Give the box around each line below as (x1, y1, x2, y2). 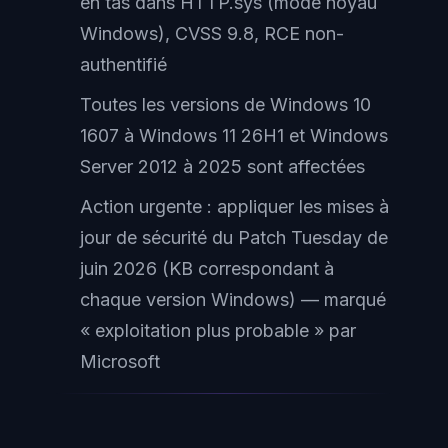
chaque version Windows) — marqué (80, 289, 386, 310)
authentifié (80, 54, 167, 75)
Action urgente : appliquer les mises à (80, 196, 389, 217)
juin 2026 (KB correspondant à (80, 258, 334, 279)
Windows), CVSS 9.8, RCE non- (80, 23, 344, 44)
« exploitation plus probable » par (80, 320, 356, 341)
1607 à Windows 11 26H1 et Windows (80, 125, 388, 146)
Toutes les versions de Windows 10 (80, 94, 371, 115)
